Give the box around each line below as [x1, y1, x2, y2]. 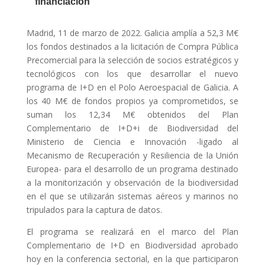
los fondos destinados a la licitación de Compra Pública [26, 41, 239, 53]
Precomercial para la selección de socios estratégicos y [26, 54, 239, 66]
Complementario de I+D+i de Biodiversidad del [26, 122, 239, 134]
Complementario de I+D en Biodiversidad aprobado [26, 240, 239, 251]
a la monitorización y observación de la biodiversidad [26, 177, 239, 189]
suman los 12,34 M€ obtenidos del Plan [26, 109, 239, 121]
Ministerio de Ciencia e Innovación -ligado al [26, 136, 239, 148]
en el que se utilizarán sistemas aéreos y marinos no [26, 190, 239, 202]
